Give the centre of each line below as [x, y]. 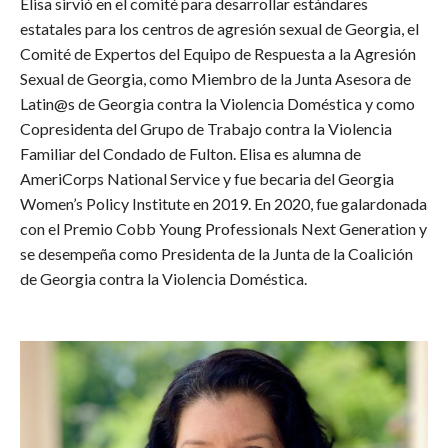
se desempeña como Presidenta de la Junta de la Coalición [216, 253]
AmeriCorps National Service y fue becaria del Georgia [207, 178]
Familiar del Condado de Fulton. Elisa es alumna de [190, 153]
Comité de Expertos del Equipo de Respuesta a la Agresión [218, 53]
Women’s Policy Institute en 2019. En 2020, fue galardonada [223, 203]
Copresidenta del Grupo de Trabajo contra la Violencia [206, 128]
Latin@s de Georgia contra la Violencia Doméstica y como [217, 103]
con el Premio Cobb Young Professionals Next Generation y [223, 228]
